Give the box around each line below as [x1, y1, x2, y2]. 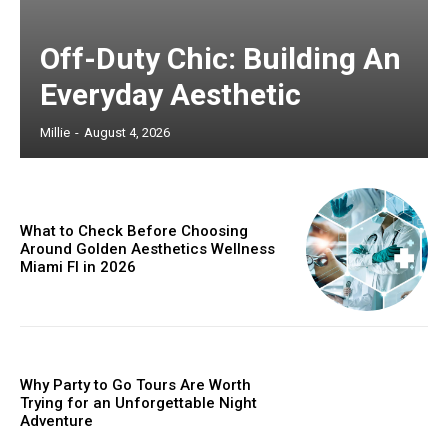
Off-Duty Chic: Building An [40, 41, 401, 77]
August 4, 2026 [84, 125, 170, 141]
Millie [40, 125, 70, 141]
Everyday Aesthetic [40, 77, 301, 113]
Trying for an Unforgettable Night [20, 393, 257, 412]
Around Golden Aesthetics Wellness [20, 240, 275, 259]
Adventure [20, 411, 93, 430]
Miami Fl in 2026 [20, 258, 136, 277]
